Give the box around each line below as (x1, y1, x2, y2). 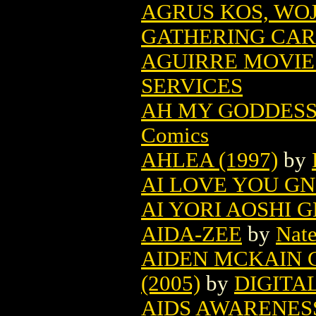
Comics (141, 123, 209, 147)
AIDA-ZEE (141, 221, 242, 246)
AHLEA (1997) (141, 147, 278, 172)
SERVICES (141, 73, 243, 98)
